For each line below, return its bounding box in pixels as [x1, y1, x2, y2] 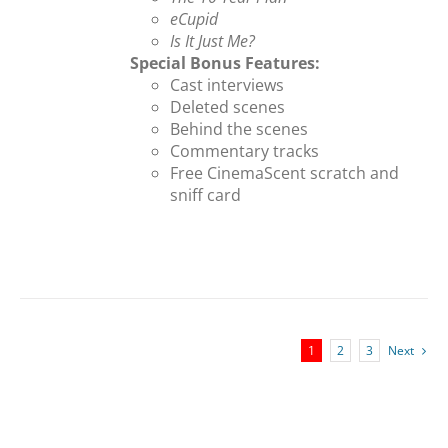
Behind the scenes [170, 118, 309, 140]
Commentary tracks [170, 140, 320, 162]
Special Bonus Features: [130, 52, 321, 74]
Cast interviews [170, 74, 285, 96]
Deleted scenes [170, 96, 286, 118]
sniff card [170, 184, 242, 206]
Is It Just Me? [170, 30, 256, 52]
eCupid [170, 8, 219, 30]
